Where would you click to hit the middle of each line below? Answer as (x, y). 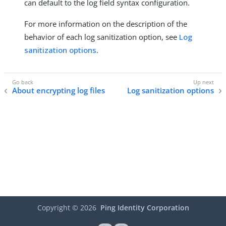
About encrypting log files (59, 90)
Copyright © (59, 208)
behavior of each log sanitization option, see (102, 37)
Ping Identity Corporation (145, 208)
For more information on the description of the (106, 24)
